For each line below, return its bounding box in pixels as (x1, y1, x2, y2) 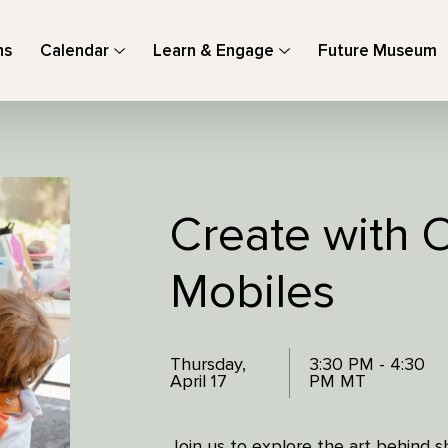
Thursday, (169, 353, 246, 375)
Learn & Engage (153, 40, 274, 61)
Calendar (40, 40, 109, 61)
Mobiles (169, 263, 335, 321)
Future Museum (318, 40, 437, 61)
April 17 (169, 370, 227, 392)
